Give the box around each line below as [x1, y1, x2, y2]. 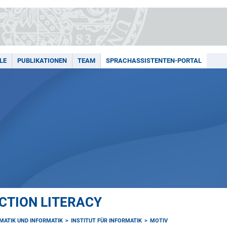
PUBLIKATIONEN [17, 57, 67, 64]
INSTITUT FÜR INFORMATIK [71, 217, 142, 224]
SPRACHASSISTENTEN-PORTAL [106, 57, 202, 64]
